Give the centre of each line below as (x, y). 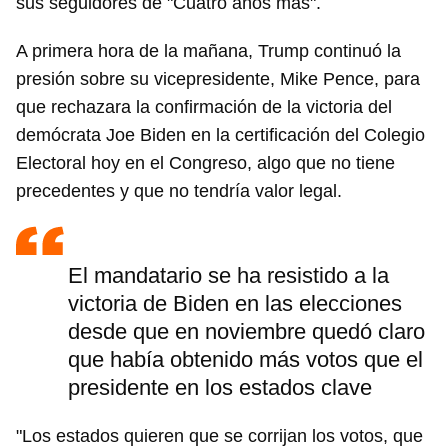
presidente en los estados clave (220, 388)
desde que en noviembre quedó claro (246, 332)
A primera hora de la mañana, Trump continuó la (208, 51)
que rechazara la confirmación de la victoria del (204, 107)
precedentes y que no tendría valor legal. (179, 191)
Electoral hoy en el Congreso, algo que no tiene (205, 163)
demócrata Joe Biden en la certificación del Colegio (220, 135)
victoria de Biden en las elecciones (235, 304)
